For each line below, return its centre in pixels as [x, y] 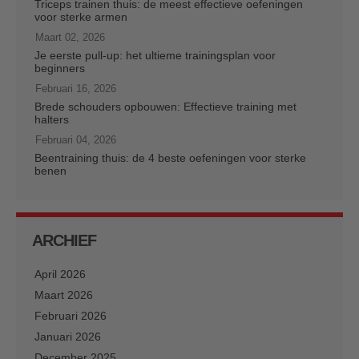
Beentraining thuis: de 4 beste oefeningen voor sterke [170, 157]
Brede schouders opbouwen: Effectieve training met [165, 106]
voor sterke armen [81, 16]
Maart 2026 [64, 294]
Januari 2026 [68, 336]
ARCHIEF [64, 240]
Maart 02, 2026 [70, 37]
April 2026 [60, 274]
